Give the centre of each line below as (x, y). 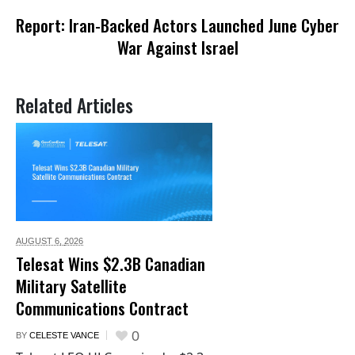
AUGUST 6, (40, 240)
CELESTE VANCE (64, 335)
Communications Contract (102, 307)
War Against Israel (177, 47)
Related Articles (74, 105)
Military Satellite (71, 285)
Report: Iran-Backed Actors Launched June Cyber (177, 25)
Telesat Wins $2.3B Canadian (111, 263)
